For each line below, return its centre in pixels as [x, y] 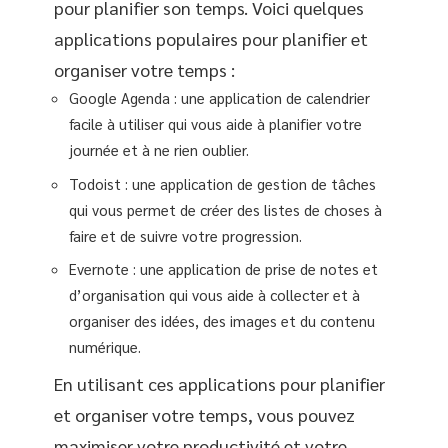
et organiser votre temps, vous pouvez [204, 414]
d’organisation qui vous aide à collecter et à [214, 294]
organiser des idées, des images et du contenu [222, 320]
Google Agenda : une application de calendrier [219, 97]
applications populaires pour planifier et [211, 38]
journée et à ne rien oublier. [159, 149]
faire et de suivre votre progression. [185, 235]
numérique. [105, 346]
